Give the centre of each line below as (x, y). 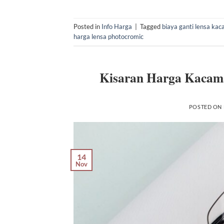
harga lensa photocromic (108, 36)
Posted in (87, 26)
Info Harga (117, 26)
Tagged (151, 26)
